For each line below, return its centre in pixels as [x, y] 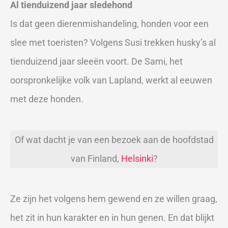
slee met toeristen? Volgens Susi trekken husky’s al [113, 43]
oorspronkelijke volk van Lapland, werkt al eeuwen [111, 80]
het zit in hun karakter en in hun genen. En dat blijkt [112, 218]
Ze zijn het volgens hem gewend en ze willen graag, [114, 199]
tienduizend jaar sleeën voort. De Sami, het [96, 62]
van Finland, [96, 158]
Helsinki [137, 158]
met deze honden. [47, 99]
